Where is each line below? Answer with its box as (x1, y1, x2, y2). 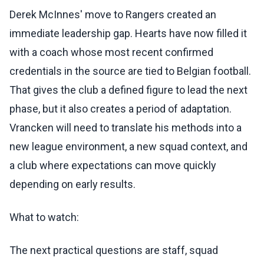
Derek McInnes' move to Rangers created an (9, 8, 216, 21)
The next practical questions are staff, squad (9, 244, 218, 257)
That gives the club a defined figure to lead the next (9, 84, 247, 97)
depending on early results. (9, 178, 136, 191)
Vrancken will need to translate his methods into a (9, 121, 242, 134)
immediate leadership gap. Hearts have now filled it (9, 27, 247, 40)
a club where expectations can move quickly (9, 159, 216, 172)
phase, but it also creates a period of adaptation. (9, 103, 232, 115)
